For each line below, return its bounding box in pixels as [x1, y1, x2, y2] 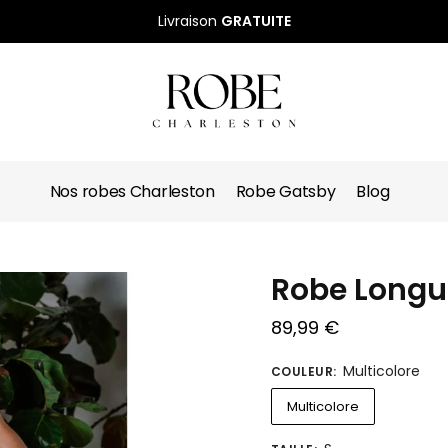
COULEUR [270, 362, 334, 380]
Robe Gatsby [235, 180, 336, 203]
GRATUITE [220, 11, 291, 31]
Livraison [157, 11, 221, 31]
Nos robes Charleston [49, 180, 215, 203]
